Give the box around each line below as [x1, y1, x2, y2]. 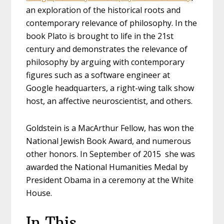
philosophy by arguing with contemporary [26, 56, 185, 67]
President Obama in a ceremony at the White [26, 174, 194, 185]
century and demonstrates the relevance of [26, 43, 188, 54]
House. [26, 187, 52, 198]
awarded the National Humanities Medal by [26, 161, 188, 172]
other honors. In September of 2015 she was [26, 148, 195, 159]
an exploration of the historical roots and [26, 4, 181, 15]
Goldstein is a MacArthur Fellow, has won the [26, 122, 194, 133]
